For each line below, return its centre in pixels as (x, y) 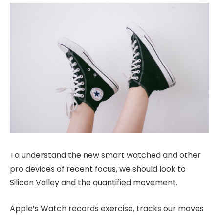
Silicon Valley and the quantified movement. (94, 183)
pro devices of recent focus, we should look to (98, 169)
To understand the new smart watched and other (105, 155)
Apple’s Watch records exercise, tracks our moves (107, 208)
